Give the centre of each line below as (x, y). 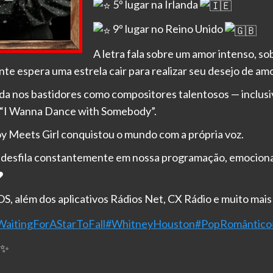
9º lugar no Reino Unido (168, 29)
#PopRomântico (233, 223)
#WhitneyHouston (150, 223)
